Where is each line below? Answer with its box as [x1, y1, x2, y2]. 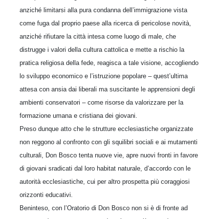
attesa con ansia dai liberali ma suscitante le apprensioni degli [20, 85, 195, 93]
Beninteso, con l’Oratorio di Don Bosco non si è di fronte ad [20, 204, 188, 212]
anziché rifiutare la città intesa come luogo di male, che [20, 32, 176, 40]
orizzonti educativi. [20, 191, 73, 198]
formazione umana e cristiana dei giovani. [20, 111, 137, 119]
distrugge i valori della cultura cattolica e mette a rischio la [20, 45, 184, 53]
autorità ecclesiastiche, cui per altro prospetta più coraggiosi [20, 177, 190, 185]
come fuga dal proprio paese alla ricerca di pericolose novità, [20, 19, 191, 27]
